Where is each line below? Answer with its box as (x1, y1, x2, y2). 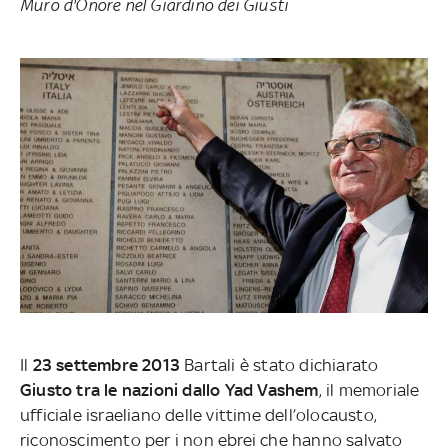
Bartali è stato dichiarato (180, 355, 379, 376)
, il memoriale (318, 380, 420, 401)
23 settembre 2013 (32, 355, 181, 376)
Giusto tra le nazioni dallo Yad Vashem (20, 380, 319, 401)
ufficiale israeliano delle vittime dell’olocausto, (20, 405, 377, 426)
